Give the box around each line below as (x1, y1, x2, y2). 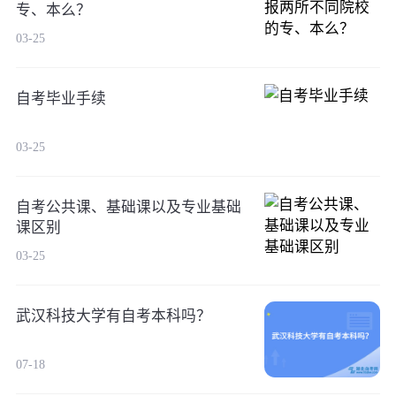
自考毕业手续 (15, 90, 106, 108)
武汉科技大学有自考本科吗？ (15, 308, 211, 325)
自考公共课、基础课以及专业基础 (15, 199, 241, 217)
